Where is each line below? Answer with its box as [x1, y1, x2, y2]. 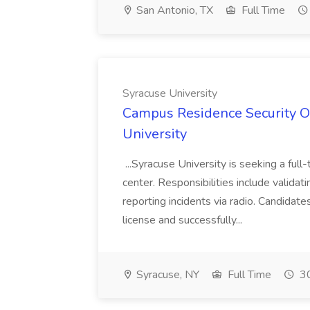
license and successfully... [122, 212, 245, 228]
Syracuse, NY [134, 267, 199, 282]
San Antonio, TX [134, 3, 213, 18]
